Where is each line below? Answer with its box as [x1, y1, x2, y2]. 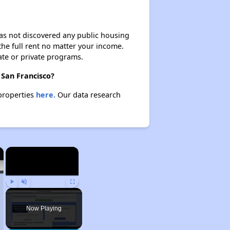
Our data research [55, 90, 121, 100]
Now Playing [26, 205, 62, 212]
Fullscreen [72, 190, 92, 195]
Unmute [24, 190, 40, 195]
